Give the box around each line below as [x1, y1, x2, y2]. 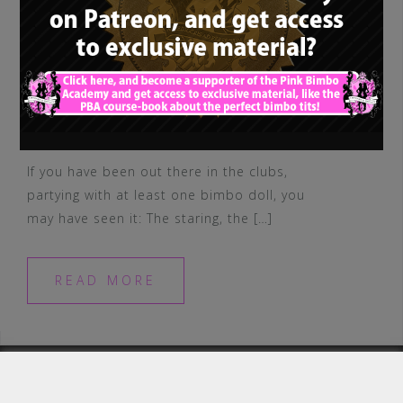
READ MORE [55, 272, 157, 289]
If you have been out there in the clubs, [27, 163, 288, 180]
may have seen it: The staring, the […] [27, 210, 273, 227]
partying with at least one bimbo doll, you [27, 186, 305, 203]
